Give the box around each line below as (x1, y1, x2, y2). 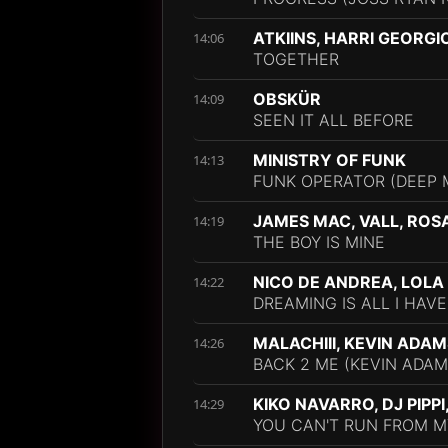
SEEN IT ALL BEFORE (253, 110, 414, 130)
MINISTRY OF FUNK (253, 150, 406, 170)
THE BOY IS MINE (253, 232, 385, 252)
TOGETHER (253, 49, 339, 69)
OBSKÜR (253, 89, 321, 109)
